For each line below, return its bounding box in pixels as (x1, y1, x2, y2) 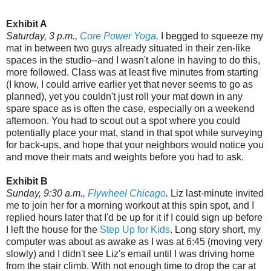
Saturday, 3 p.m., (6, 31, 80, 42)
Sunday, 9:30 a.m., (6, 188, 88, 199)
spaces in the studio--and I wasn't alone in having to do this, (6, 55, 260, 66)
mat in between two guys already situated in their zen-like (6, 43, 250, 54)
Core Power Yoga (80, 31, 156, 42)
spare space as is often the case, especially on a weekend (6, 103, 255, 114)
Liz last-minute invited (168, 188, 264, 199)
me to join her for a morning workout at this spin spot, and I (6, 200, 254, 211)
